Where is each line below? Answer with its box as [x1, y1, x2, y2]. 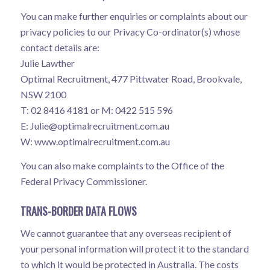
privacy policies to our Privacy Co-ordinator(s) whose [20, 26, 240, 38]
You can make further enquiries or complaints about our [20, 10, 248, 22]
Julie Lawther [20, 57, 75, 69]
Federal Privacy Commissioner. [20, 175, 147, 187]
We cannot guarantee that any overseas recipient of [20, 227, 231, 239]
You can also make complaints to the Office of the [20, 159, 224, 171]
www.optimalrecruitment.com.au [34, 136, 170, 148]
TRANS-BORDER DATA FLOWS [20, 202, 137, 219]
